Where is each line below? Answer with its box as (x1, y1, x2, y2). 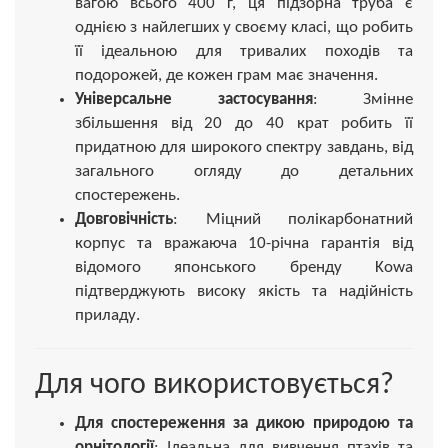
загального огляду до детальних (75, 162, 413, 180)
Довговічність (75, 210, 173, 228)
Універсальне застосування (75, 90, 313, 108)
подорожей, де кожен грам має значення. (75, 66, 378, 84)
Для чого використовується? (35, 369, 394, 401)
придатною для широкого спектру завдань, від (75, 138, 413, 156)
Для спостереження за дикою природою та (75, 414, 413, 432)
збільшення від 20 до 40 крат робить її (75, 114, 413, 132)
